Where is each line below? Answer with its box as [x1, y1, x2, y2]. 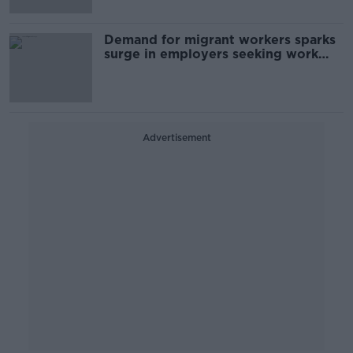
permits [104, 61, 154, 76]
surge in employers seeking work [104, 46, 318, 61]
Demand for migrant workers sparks [104, 32, 336, 47]
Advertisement [142, 132, 211, 143]
